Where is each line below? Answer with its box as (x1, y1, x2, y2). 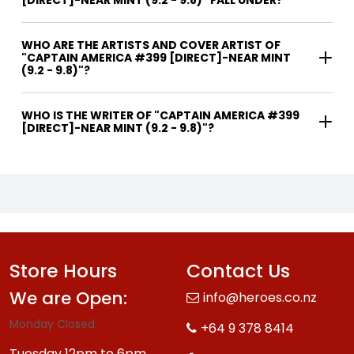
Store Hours (9, 257, 117, 284)
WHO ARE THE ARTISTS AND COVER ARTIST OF (21, 36, 281, 53)
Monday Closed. (9, 315, 97, 332)
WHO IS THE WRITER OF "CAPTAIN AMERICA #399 (21, 107, 154, 123)
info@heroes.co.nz (203, 288, 317, 307)
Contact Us (186, 257, 290, 284)
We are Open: (9, 285, 127, 311)
